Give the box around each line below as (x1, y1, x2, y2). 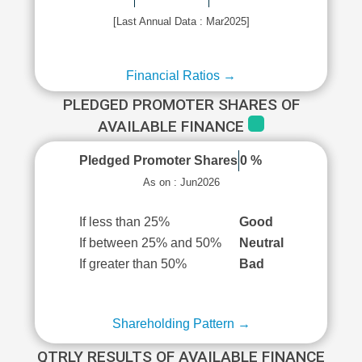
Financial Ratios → (126, 69, 236, 82)
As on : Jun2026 (142, 176, 220, 188)
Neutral (238, 236, 284, 250)
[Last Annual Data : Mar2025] (112, 15, 250, 27)
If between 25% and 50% (78, 236, 221, 250)
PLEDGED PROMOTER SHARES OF (62, 95, 300, 114)
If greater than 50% (78, 257, 187, 271)
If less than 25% (78, 215, 170, 229)
